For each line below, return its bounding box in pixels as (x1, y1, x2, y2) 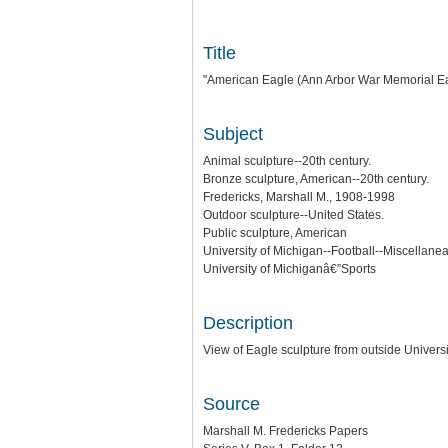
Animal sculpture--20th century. (203, 154, 371, 168)
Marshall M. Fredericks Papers (203, 424, 368, 438)
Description (203, 313, 293, 333)
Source (203, 394, 260, 414)
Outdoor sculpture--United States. (203, 208, 384, 222)
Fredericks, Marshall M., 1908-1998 (203, 190, 395, 204)
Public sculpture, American (203, 226, 347, 240)
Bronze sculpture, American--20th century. (203, 172, 429, 186)
